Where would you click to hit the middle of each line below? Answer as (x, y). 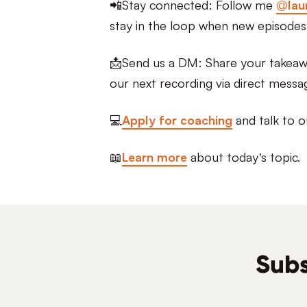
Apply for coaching (177, 119)
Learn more (155, 156)
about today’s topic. (245, 156)
